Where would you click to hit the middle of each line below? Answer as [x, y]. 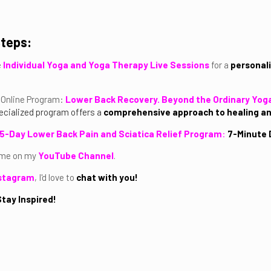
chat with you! [107, 177]
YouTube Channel [76, 155]
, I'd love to [54, 177]
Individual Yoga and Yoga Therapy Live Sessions [107, 65]
